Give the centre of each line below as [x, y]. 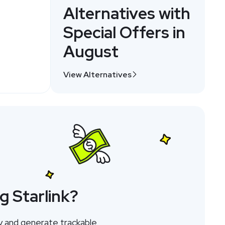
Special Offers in [124, 32]
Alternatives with [127, 13]
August [91, 51]
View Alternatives [97, 74]
